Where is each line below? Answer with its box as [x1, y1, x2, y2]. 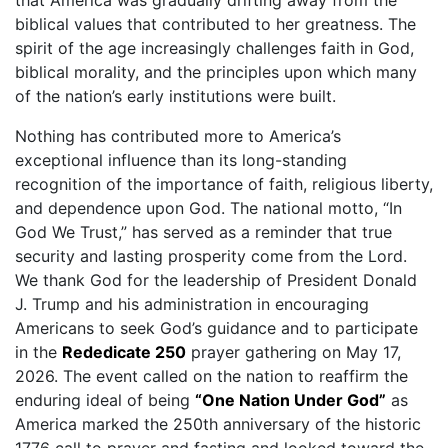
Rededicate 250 [62, 342, 186, 363]
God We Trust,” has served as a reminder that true [15, 222, 392, 243]
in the [15, 342, 62, 363]
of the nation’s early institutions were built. [15, 86, 336, 107]
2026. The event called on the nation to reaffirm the [15, 366, 408, 387]
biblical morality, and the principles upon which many [15, 62, 417, 83]
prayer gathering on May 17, [186, 342, 401, 363]
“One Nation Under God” [195, 390, 386, 411]
